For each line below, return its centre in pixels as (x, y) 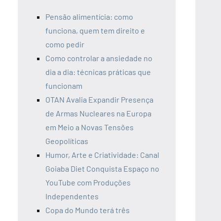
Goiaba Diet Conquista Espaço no (102, 168)
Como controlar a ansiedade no (99, 58)
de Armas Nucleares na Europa (98, 113)
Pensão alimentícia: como (89, 16)
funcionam (64, 85)
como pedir (65, 44)
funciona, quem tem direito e (95, 30)
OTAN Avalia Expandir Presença (99, 99)
